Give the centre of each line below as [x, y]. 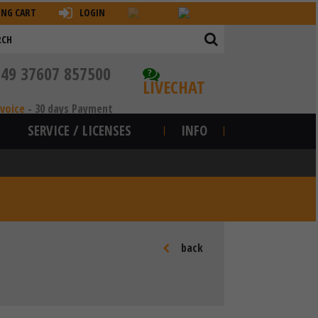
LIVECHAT [174, 87]
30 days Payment [74, 109]
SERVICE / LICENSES [79, 131]
